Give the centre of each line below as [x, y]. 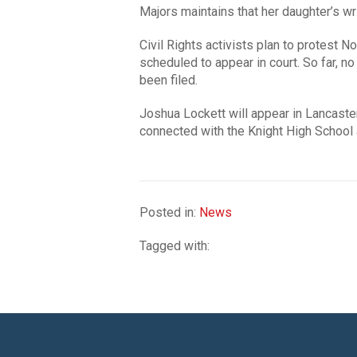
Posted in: [169, 212]
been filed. [168, 80]
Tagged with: [174, 245]
